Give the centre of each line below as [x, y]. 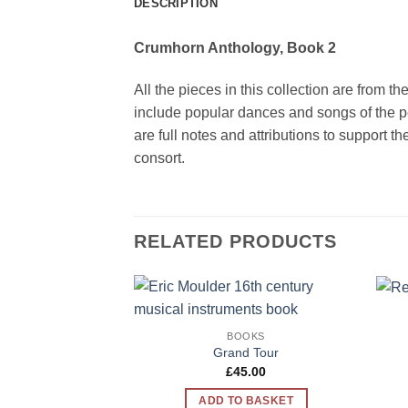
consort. [159, 158]
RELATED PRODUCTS [235, 241]
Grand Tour [246, 353]
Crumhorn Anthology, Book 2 [235, 48]
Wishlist [326, 338]
